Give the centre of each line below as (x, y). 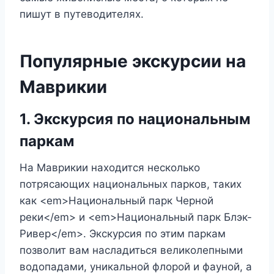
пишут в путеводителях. (82, 14)
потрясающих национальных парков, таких (131, 184)
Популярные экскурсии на (133, 61)
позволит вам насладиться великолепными (131, 250)
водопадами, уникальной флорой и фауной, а (136, 267)
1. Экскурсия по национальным (135, 119)
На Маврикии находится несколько (110, 168)
